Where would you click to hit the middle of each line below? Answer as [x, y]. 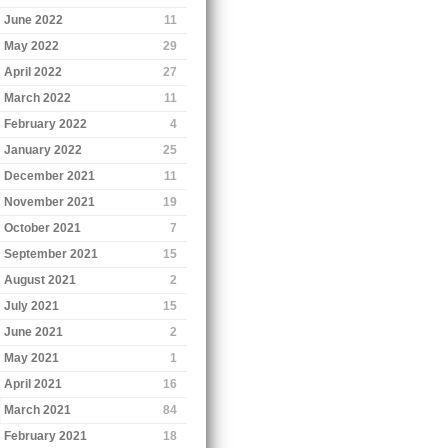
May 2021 [32, 357]
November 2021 [50, 201]
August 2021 [40, 279]
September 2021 [51, 253]
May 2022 [32, 45]
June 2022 [34, 19]
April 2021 [33, 383]
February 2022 [46, 123]
